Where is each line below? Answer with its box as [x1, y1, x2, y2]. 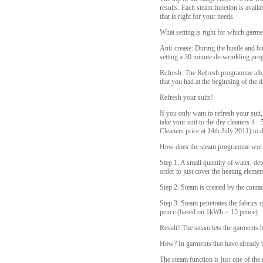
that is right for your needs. [160, 12, 235, 21]
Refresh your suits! [160, 93, 213, 102]
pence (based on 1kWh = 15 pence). [160, 208, 259, 216]
